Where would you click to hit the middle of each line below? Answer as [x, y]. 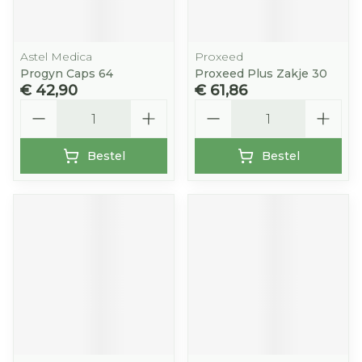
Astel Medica [56, 57]
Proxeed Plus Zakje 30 [261, 74]
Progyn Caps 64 [67, 74]
